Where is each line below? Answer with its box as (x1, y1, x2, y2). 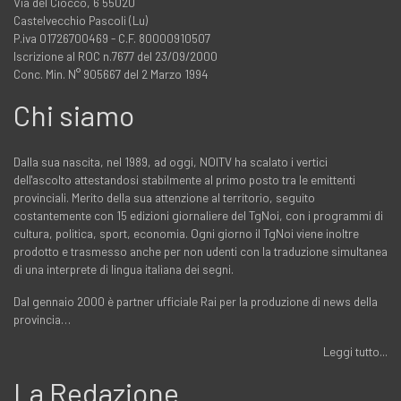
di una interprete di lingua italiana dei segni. (13, 261, 234, 277)
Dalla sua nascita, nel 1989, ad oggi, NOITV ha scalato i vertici (13, 154, 328, 170)
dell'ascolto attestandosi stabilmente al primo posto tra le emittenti (13, 172, 355, 188)
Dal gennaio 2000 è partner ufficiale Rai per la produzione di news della (13, 294, 378, 310)
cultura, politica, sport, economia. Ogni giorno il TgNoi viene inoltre (13, 226, 359, 242)
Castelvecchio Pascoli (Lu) (13, 13, 148, 29)
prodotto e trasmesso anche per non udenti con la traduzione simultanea (13, 243, 388, 260)
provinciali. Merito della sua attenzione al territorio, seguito (13, 190, 315, 206)
